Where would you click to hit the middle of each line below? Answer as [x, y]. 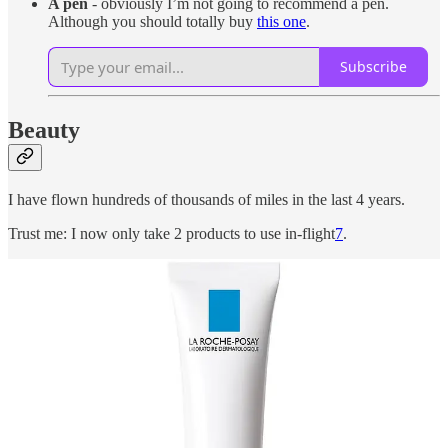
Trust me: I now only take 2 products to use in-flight [171, 233]
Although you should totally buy [152, 21]
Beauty [44, 129]
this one [281, 21]
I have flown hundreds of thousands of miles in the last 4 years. [206, 199]
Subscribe [373, 67]
